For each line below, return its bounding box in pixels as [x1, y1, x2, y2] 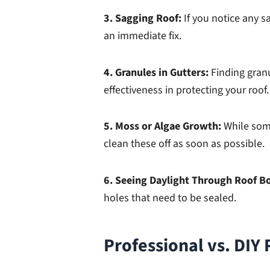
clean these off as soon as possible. [104, 136, 265, 152]
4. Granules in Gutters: [104, 64, 211, 80]
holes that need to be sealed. [104, 190, 236, 206]
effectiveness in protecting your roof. [104, 82, 269, 98]
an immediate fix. [104, 28, 181, 44]
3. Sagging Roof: [104, 11, 184, 27]
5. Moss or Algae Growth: [104, 119, 224, 134]
